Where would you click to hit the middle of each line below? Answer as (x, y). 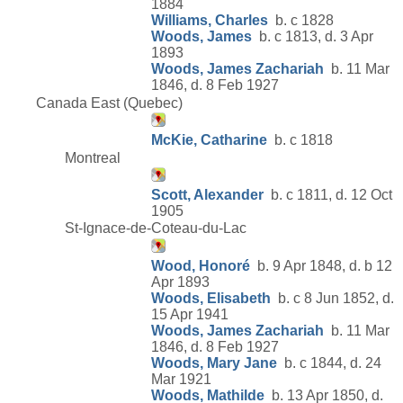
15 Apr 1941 (190, 314)
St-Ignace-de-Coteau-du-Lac (156, 228)
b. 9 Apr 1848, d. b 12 (321, 265)
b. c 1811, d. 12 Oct (328, 194)
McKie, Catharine (209, 139)
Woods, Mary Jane (214, 363)
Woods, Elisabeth (211, 298)
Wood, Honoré (201, 265)
